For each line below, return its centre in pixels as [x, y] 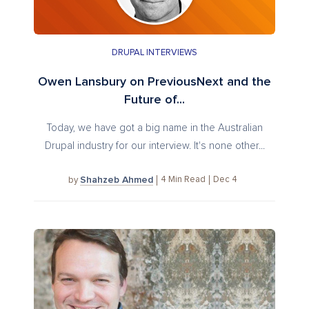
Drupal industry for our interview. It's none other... [154, 146]
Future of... [154, 100]
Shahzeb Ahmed [117, 180]
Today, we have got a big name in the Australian [154, 128]
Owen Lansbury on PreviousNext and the [154, 82]
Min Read [187, 180]
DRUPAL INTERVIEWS [154, 52]
